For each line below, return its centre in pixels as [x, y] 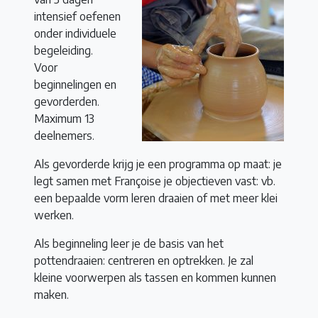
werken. [54, 215]
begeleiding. [64, 51]
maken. [51, 295]
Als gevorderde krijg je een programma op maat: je [158, 164]
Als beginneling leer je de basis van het [129, 244]
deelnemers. [64, 136]
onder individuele [75, 34]
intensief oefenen [77, 17]
